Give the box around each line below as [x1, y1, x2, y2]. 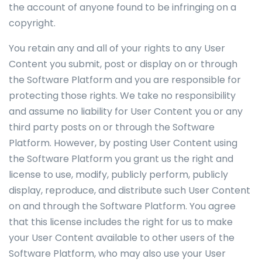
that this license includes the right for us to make [9, 215, 233, 229]
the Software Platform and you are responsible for [9, 73, 241, 87]
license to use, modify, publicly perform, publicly [9, 168, 228, 181]
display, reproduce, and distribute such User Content [9, 184, 250, 197]
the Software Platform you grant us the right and [9, 152, 233, 166]
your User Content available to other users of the [9, 231, 235, 244]
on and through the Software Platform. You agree [9, 199, 236, 213]
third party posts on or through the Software [9, 120, 215, 134]
